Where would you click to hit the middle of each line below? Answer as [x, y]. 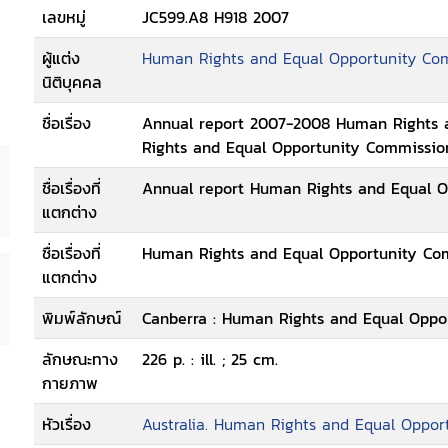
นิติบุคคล [72, 82]
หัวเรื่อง [66, 424]
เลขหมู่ [64, 17]
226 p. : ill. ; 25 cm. [210, 359]
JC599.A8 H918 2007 [215, 17]
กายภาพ [70, 383]
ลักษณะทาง [80, 359]
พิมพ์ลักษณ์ [81, 318]
